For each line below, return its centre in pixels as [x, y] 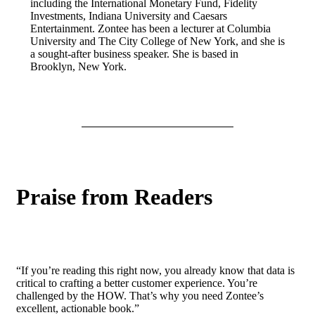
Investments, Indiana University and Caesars [129, 15]
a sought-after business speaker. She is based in [134, 53]
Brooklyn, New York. [78, 66]
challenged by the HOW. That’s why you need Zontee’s [140, 296]
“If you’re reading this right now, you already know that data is [155, 271]
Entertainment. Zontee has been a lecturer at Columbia [150, 28]
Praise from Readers [114, 197]
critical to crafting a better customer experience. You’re [137, 283]
